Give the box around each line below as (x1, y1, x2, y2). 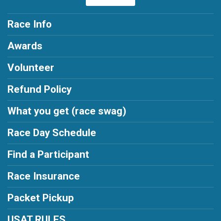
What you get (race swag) (7, 105, 126, 117)
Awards (7, 40, 42, 52)
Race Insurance (7, 170, 80, 183)
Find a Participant (7, 148, 89, 161)
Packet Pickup (7, 192, 74, 204)
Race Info (7, 18, 52, 31)
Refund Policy (7, 83, 72, 96)
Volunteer (7, 62, 54, 74)
